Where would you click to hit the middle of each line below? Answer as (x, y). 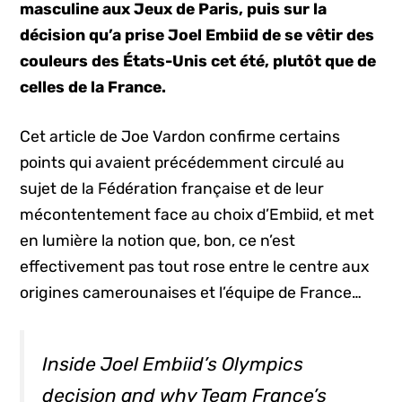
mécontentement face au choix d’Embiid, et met (197, 215)
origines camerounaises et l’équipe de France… (191, 293)
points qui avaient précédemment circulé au (183, 163)
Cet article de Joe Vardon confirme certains (180, 137)
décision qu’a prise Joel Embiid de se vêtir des (197, 35)
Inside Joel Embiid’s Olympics (173, 363)
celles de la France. (93, 87)
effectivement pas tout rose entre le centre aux (195, 267)
